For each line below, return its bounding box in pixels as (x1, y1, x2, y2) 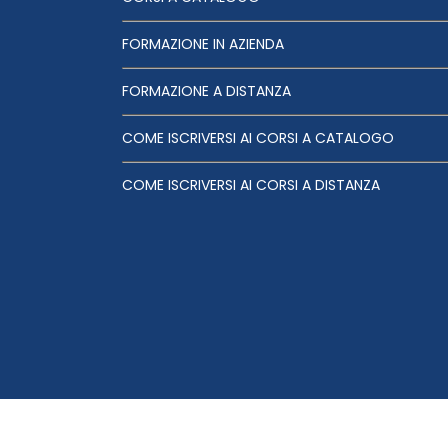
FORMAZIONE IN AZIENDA (122, 34, 284, 55)
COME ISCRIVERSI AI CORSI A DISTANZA (122, 175, 380, 196)
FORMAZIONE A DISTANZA (122, 81, 291, 102)
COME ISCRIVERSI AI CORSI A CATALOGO (122, 128, 394, 149)
